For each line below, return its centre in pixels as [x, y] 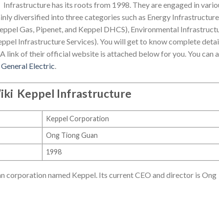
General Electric [28, 66]
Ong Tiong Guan [72, 135]
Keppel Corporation [78, 118]
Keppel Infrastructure [74, 93]
